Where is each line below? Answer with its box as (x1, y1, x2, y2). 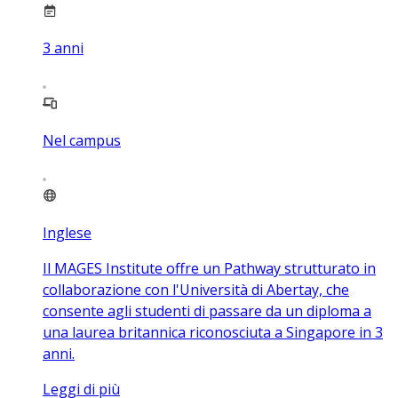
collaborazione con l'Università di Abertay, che (43, 279, 349, 299)
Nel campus (43, 130, 121, 150)
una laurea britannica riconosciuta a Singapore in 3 (43, 322, 383, 342)
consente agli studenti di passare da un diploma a (43, 300, 371, 321)
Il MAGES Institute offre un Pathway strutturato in (43, 258, 376, 278)
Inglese (43, 222, 92, 243)
